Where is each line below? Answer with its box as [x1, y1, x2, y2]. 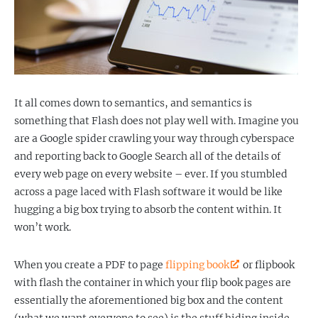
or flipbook [241, 258, 295, 271]
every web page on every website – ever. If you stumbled [14, 168, 287, 180]
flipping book [165, 258, 229, 271]
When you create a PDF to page [14, 258, 165, 271]
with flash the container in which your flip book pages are [14, 276, 291, 289]
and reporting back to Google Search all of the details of [14, 150, 281, 163]
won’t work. [14, 221, 71, 234]
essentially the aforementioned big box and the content [14, 294, 283, 307]
